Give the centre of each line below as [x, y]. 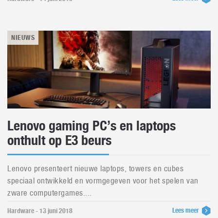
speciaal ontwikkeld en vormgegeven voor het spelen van [103, 181]
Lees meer [186, 210]
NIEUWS [23, 37]
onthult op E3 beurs [59, 140]
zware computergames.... [50, 193]
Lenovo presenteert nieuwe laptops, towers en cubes [96, 168]
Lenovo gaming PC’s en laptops [91, 126]
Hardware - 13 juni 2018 [40, 211]
